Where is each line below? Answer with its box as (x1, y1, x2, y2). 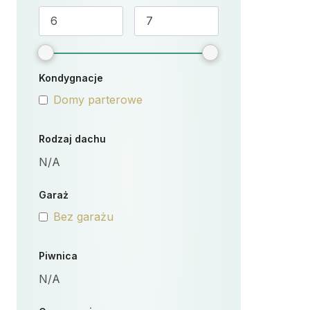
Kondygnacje (39, 72, 103, 84)
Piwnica (39, 250, 77, 262)
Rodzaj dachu (39, 133, 106, 145)
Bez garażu (53, 210, 113, 224)
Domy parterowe (53, 93, 143, 107)
